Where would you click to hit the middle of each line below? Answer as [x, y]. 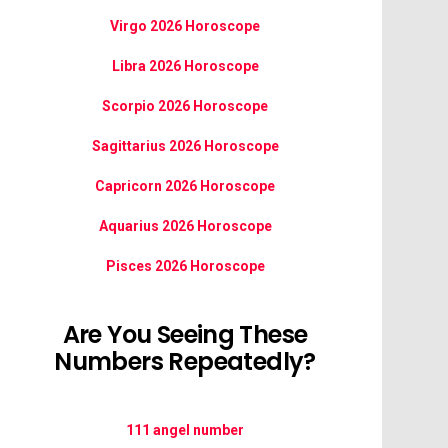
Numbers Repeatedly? [185, 361]
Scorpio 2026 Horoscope [185, 106]
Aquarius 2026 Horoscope [185, 226]
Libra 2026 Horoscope [185, 66]
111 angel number [185, 430]
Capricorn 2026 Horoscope [185, 186]
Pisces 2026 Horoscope [185, 266]
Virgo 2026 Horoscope [185, 26]
